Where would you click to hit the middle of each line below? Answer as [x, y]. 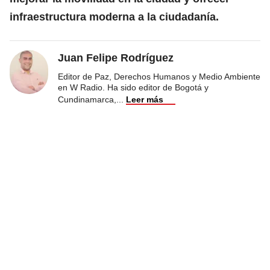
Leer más [145, 99]
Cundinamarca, [87, 99]
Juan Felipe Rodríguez [116, 58]
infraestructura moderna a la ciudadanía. [114, 17]
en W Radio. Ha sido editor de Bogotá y [133, 87]
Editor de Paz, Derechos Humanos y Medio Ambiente [159, 76]
